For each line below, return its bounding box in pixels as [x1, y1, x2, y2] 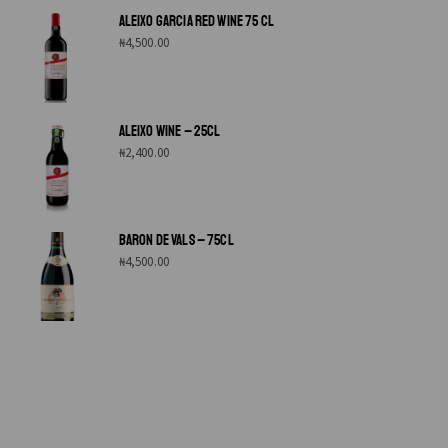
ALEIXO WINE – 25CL [118, 121, 221, 140]
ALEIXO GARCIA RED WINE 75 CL [118, 12, 275, 31]
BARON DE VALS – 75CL [118, 231, 234, 250]
